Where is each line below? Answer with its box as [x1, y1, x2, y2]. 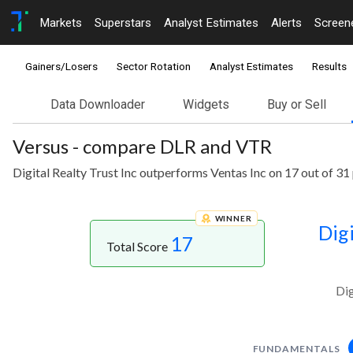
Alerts [271, 15, 302, 30]
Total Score [106, 239, 170, 255]
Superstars [95, 15, 151, 30]
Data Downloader [50, 97, 145, 113]
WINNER [214, 214, 252, 224]
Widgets [183, 97, 229, 113]
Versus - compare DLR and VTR [13, 135, 272, 158]
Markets [39, 15, 82, 30]
